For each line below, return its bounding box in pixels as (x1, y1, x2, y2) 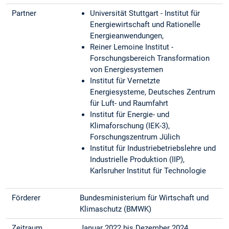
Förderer (12, 193, 41, 203)
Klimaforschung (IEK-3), (90, 121, 170, 131)
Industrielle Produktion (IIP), (90, 155, 185, 165)
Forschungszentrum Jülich (90, 132, 180, 142)
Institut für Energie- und (90, 110, 170, 120)
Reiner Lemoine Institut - (90, 42, 174, 52)
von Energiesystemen (90, 65, 164, 75)
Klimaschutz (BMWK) (80, 204, 152, 214)
